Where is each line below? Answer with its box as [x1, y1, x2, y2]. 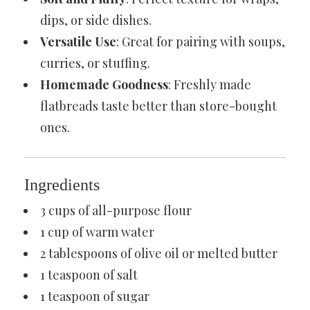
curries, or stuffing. [40, 54, 150, 71]
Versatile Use [40, 33, 116, 50]
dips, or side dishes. [40, 11, 152, 28]
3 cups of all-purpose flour [40, 201, 192, 219]
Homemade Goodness [40, 75, 168, 93]
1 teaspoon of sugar [40, 287, 149, 304]
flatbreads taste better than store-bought [40, 97, 277, 114]
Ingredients [24, 175, 100, 194]
